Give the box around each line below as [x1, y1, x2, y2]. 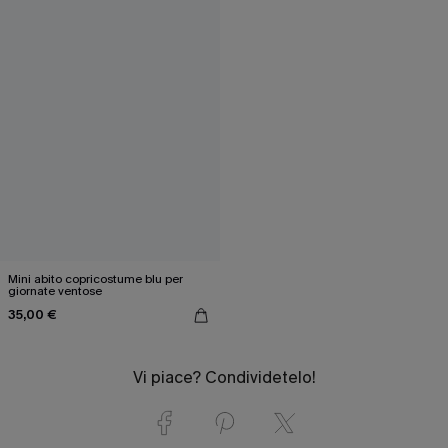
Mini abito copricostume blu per [8, 270, 183, 287]
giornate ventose [8, 282, 102, 299]
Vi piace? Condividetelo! [132, 366, 316, 388]
